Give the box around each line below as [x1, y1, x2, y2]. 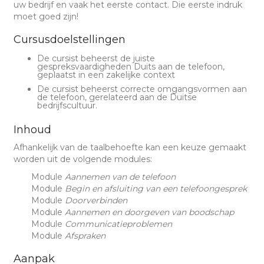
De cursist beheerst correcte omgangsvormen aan [37, 83, 247, 94]
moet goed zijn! [13, 11, 78, 22]
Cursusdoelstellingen [13, 32, 126, 46]
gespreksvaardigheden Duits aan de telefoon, [37, 61, 225, 72]
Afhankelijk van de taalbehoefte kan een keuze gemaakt [13, 141, 246, 153]
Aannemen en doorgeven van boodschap [64, 206, 234, 217]
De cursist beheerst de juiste [37, 52, 155, 64]
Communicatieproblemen [64, 218, 172, 229]
